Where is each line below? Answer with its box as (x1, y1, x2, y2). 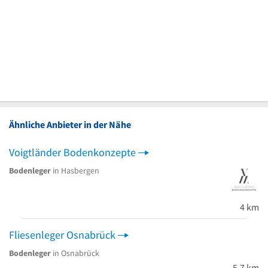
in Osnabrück (51, 247, 99, 258)
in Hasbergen (51, 165, 99, 176)
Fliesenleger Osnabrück (9, 227, 115, 242)
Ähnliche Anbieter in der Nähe (9, 118, 131, 130)
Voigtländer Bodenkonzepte (9, 145, 136, 159)
